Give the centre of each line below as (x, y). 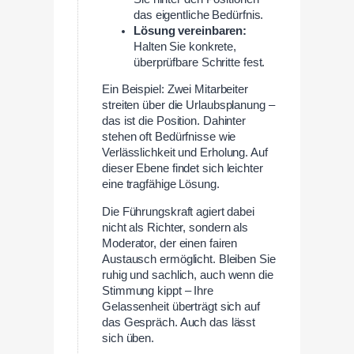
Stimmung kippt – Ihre (158, 291)
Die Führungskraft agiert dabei (178, 212)
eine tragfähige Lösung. (161, 185)
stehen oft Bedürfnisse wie (169, 137)
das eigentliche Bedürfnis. (199, 15)
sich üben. (128, 339)
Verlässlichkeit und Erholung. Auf (185, 153)
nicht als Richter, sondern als (175, 228)
